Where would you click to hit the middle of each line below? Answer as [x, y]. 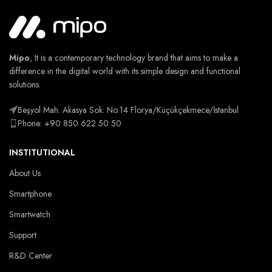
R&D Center [31, 255]
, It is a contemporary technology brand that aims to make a [134, 57]
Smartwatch [30, 214]
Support [23, 235]
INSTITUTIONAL [42, 152]
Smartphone [30, 193]
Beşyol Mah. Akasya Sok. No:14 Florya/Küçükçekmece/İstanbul [128, 110]
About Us [25, 173]
